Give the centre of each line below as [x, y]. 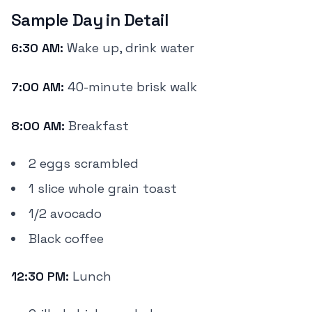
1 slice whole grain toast [103, 188]
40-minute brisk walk [131, 87]
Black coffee [66, 239]
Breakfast [97, 126]
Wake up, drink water [129, 48]
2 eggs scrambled [84, 163]
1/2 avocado [65, 213]
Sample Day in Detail [89, 20]
